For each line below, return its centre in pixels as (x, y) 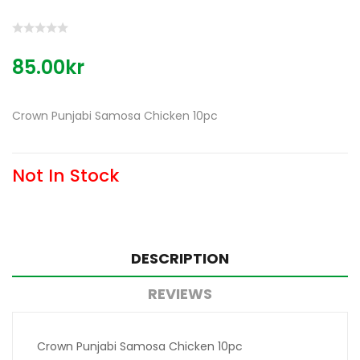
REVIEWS (180, 294)
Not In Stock (65, 176)
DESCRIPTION (180, 259)
